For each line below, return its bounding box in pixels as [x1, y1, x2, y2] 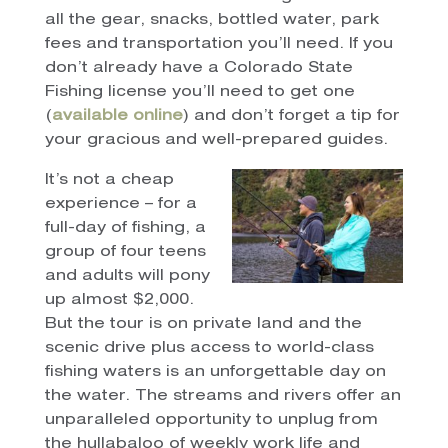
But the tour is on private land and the [44, 316, 362, 332]
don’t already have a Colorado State [44, 60, 353, 76]
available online [51, 108, 183, 124]
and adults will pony [44, 268, 210, 284]
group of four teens [44, 244, 206, 260]
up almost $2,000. [44, 292, 194, 308]
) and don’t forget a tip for [182, 108, 400, 124]
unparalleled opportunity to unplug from [44, 412, 378, 428]
